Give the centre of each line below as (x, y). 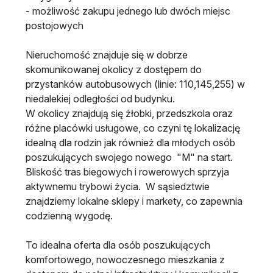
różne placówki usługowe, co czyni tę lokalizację (133, 128)
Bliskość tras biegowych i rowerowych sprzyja (127, 172)
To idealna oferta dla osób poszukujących (118, 245)
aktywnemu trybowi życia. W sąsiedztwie (118, 186)
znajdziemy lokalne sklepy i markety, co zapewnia (134, 201)
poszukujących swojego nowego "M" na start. (129, 157)
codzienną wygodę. (69, 215)
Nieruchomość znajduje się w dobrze (107, 55)
